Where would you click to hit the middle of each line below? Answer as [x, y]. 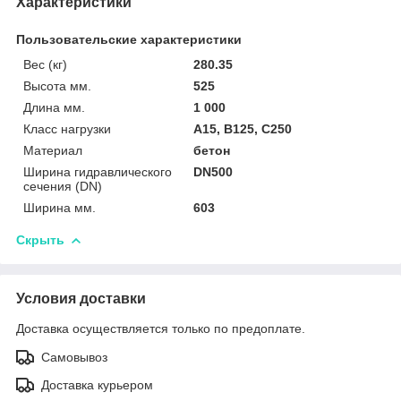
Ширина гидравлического [98, 172]
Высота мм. [57, 86]
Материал [53, 150]
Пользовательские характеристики [129, 39]
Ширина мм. [60, 208]
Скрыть [40, 240]
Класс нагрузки [67, 129]
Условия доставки [81, 299]
